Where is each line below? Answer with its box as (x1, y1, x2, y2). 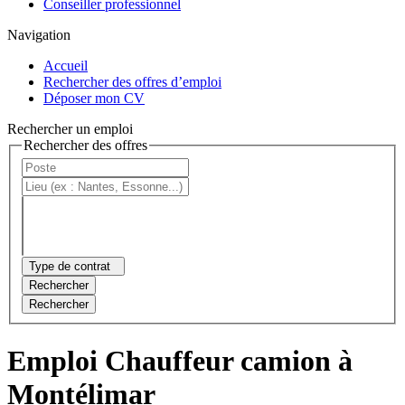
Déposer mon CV (43, 89, 145, 106)
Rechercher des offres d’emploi (43, 73, 221, 89)
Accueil (43, 57, 88, 73)
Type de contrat (29, 259, 110, 274)
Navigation (7, 26, 71, 42)
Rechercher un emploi (7, 120, 133, 137)
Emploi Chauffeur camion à (7, 344, 353, 377)
